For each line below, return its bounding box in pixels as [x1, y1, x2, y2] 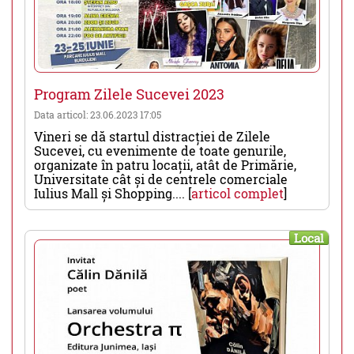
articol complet [191, 184, 284, 201]
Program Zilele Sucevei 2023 [34, 84, 224, 104]
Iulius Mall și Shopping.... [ [34, 184, 191, 201]
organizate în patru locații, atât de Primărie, [34, 156, 296, 173]
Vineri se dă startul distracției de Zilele [34, 127, 270, 145]
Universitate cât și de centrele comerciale [34, 170, 288, 187]
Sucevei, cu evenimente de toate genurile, [34, 141, 286, 159]
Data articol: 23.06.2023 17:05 [34, 107, 161, 121]
